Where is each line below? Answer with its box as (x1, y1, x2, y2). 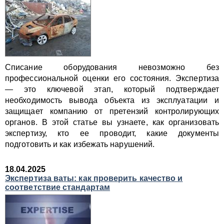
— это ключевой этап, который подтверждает (5, 85, 219, 93)
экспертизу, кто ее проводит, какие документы (5, 129, 219, 137)
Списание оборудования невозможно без (5, 63, 219, 71)
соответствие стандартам (5, 183, 110, 191)
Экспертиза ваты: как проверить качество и (5, 174, 183, 182)
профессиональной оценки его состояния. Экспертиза (5, 74, 219, 82)
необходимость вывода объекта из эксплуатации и (5, 96, 219, 104)
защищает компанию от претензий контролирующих (5, 107, 219, 115)
